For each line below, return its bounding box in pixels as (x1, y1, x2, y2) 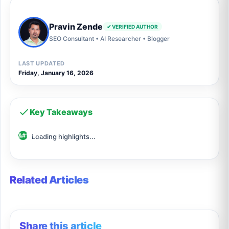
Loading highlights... (32, 132, 96, 141)
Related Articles (10, 174, 89, 187)
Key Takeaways (30, 107, 93, 118)
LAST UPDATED (18, 60, 65, 67)
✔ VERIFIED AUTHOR (107, 23, 158, 30)
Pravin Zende (49, 21, 103, 32)
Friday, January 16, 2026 (18, 69, 94, 77)
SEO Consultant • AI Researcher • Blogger (49, 34, 170, 42)
